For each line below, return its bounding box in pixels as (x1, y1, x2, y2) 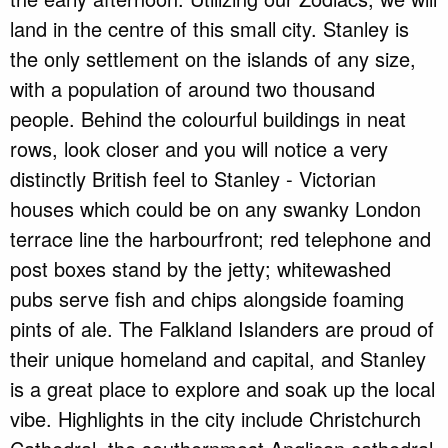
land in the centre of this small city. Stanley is (10, 14, 409, 44)
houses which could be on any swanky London (10, 194, 421, 224)
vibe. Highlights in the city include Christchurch (10, 404, 421, 434)
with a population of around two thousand (10, 74, 375, 104)
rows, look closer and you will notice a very (10, 134, 388, 164)
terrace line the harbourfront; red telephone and (10, 224, 431, 254)
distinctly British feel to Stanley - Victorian (10, 164, 376, 194)
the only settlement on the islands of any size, (10, 44, 416, 74)
